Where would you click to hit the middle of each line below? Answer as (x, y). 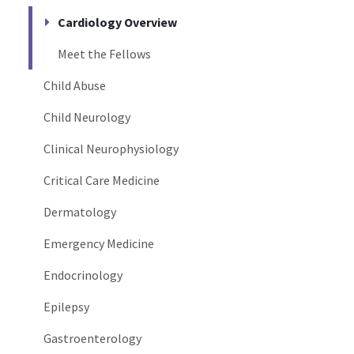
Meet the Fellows (104, 54)
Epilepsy (67, 307)
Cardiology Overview (117, 23)
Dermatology (80, 212)
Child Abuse (75, 86)
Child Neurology (87, 117)
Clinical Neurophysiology (111, 149)
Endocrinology (83, 275)
